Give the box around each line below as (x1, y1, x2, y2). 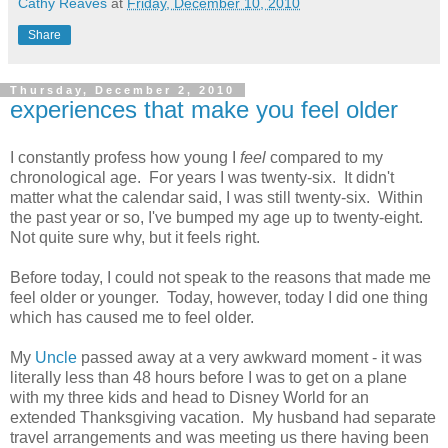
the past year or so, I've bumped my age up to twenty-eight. (10, 208, 427, 226)
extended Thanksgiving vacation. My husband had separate (10, 408, 436, 426)
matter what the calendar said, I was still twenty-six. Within (10, 188, 423, 206)
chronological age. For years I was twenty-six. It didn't (10, 168, 394, 186)
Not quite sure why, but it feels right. (10, 228, 264, 246)
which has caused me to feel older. (10, 308, 254, 326)
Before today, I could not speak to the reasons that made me (10, 268, 431, 286)
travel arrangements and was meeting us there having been (10, 428, 429, 446)
